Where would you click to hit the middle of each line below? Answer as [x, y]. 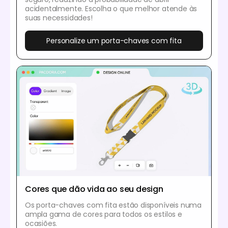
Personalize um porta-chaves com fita [114, 40]
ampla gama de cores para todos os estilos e [104, 214]
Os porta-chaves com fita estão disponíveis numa [113, 205]
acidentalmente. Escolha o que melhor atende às [111, 8]
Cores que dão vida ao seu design [94, 189]
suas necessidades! [59, 18]
